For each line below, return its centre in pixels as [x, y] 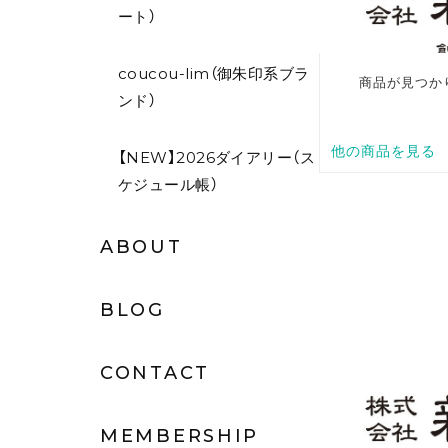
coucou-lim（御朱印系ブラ [214, 74]
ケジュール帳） [168, 185]
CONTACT [155, 373]
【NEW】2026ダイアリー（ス [217, 158]
